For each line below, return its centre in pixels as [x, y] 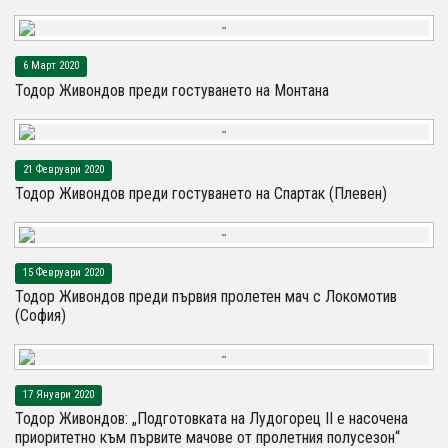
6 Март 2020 [51, 66]
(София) [40, 316]
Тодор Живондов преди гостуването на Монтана [172, 90]
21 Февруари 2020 [63, 169]
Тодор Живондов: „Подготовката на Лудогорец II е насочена [211, 419]
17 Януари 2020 [58, 395]
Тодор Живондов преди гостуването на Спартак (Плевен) [201, 193]
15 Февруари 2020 [63, 272]
